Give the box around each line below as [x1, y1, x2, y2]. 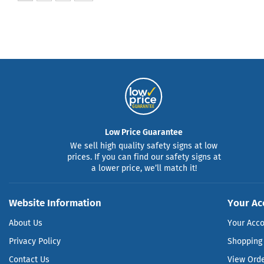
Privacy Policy [9, 236, 61, 246]
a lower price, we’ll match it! [91, 163, 197, 173]
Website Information [9, 196, 101, 209]
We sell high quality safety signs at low [70, 140, 217, 151]
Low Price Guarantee [105, 127, 183, 137]
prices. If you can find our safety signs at [67, 151, 221, 162]
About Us [9, 217, 42, 228]
